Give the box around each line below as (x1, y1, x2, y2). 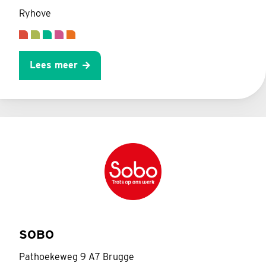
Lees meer (30, 59, 78, 71)
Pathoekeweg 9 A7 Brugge (19, 251, 134, 262)
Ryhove (19, 8, 51, 20)
